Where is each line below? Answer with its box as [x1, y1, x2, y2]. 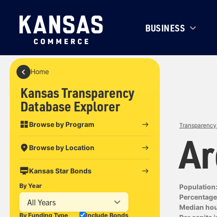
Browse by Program [29, 120, 94, 128]
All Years [27, 197, 56, 207]
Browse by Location [29, 143, 94, 152]
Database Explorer [20, 97, 121, 115]
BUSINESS [145, 21, 186, 34]
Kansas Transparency [20, 83, 135, 101]
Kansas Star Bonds [29, 166, 92, 175]
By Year [19, 182, 42, 190]
